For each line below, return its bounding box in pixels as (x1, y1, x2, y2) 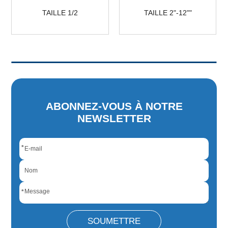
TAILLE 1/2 (42, 9, 78, 17)
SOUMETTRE (87, 215, 140, 226)
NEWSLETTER (77, 112, 151, 124)
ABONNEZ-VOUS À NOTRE (45, 100, 183, 112)
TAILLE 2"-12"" (144, 9, 192, 17)
